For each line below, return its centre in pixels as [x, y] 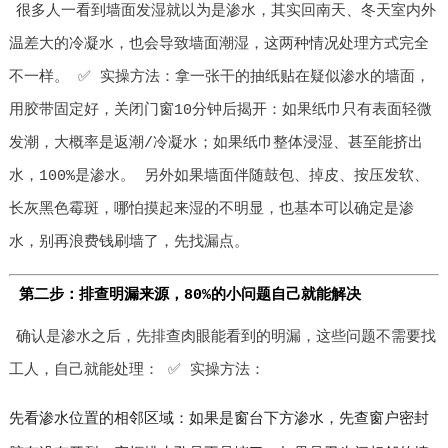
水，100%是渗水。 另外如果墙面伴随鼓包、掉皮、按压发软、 [218, 176]
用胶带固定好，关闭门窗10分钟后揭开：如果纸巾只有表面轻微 [220, 110]
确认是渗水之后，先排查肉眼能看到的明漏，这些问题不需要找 [226, 337]
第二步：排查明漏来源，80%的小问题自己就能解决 [189, 295]
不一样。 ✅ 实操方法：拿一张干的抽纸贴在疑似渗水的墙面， [219, 77]
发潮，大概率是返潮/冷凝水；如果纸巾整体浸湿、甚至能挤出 [215, 143]
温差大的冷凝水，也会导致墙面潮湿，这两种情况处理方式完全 [218, 44]
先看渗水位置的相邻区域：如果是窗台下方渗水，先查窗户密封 [218, 419]
